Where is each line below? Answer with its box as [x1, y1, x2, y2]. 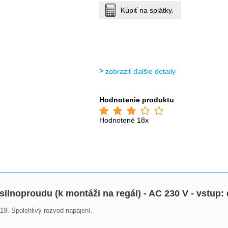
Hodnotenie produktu [99, 96, 175, 104]
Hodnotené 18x [99, 116, 149, 124]
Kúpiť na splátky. [121, 6, 174, 14]
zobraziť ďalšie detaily [105, 67, 176, 75]
